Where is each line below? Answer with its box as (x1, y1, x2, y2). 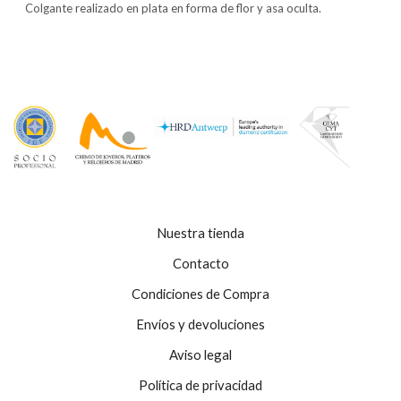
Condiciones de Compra (132, 285, 269, 302)
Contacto (172, 254, 229, 271)
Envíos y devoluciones (136, 315, 265, 332)
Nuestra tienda (157, 224, 244, 241)
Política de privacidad (139, 376, 262, 393)
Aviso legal (169, 346, 232, 363)
